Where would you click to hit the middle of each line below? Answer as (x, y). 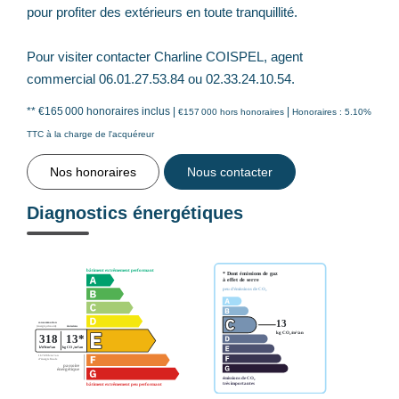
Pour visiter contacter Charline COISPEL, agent (165, 56)
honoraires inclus (130, 111)
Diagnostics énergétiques (135, 212)
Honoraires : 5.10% (332, 111)
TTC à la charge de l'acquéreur (90, 134)
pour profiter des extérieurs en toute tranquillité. (162, 12)
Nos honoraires (93, 171)
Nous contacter (230, 171)
